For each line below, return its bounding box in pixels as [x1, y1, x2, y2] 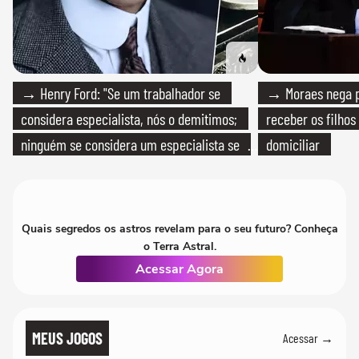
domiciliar [266, 134, 320, 154]
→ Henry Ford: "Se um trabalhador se [21, 83, 220, 103]
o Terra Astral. [143, 238, 216, 254]
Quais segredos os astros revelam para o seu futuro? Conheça [21, 220, 338, 236]
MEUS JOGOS [32, 328, 103, 348]
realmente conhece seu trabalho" [21, 159, 196, 179]
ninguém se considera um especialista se [21, 134, 240, 154]
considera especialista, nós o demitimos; [21, 108, 237, 128]
